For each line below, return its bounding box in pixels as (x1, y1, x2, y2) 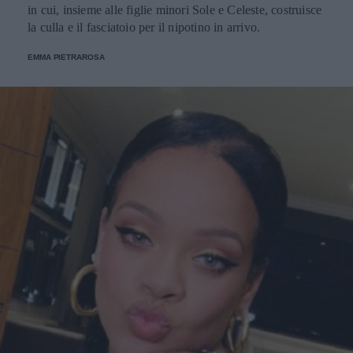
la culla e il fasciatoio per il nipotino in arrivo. (28, 20, 261, 34)
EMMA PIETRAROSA (28, 52, 105, 61)
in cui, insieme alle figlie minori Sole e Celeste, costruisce (28, 2, 322, 17)
